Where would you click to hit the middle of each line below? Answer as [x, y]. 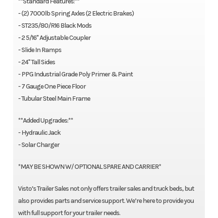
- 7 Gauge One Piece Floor [52, 87]
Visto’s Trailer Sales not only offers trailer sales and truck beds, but [106, 189]
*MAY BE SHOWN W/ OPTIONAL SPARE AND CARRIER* [89, 167]
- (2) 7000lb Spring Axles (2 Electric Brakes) [76, 14]
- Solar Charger [38, 145]
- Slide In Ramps [39, 50]
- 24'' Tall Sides [36, 62]
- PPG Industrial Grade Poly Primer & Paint [75, 74]
